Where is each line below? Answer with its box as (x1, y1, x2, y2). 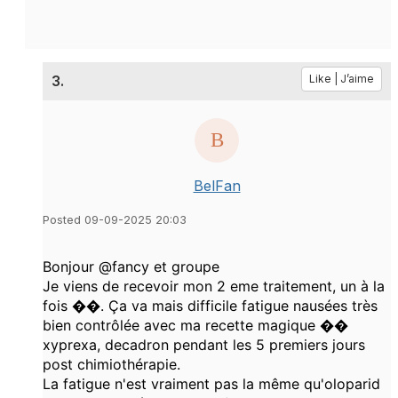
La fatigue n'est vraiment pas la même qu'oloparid (43, 374, 380, 393)
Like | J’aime (309, 71, 374, 85)
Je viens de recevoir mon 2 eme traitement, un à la (43, 276, 385, 295)
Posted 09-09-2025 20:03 (43, 212, 187, 227)
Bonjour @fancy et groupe (43, 257, 224, 275)
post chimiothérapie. (43, 354, 185, 373)
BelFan (193, 176, 241, 195)
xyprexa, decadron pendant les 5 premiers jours (43, 335, 365, 354)
